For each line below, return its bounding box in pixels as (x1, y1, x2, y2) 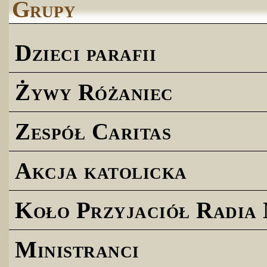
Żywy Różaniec (15, 79, 173, 105)
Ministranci (15, 236, 139, 262)
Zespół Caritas (15, 118, 171, 144)
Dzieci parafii (15, 39, 156, 66)
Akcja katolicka (15, 157, 187, 184)
